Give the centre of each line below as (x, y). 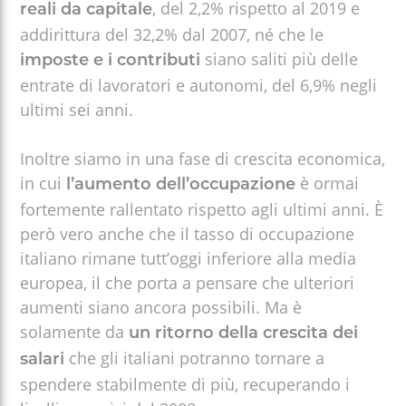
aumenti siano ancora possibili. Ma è (161, 307)
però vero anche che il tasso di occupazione (188, 233)
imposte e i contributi (111, 61)
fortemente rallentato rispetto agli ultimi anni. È (202, 209)
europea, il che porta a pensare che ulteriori (188, 282)
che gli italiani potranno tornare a (197, 358)
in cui (41, 183)
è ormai (328, 183)
